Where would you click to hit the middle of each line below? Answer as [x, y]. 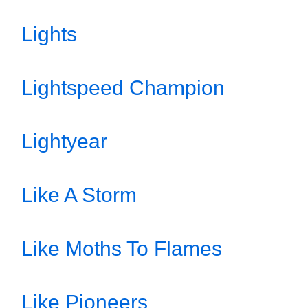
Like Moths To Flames [122, 249]
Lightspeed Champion [123, 88]
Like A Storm [79, 195]
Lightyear [64, 141]
